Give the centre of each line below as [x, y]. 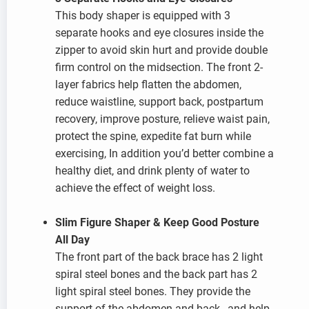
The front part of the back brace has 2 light [159, 257]
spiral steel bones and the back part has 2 [156, 274]
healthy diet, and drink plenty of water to [152, 171]
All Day [72, 240]
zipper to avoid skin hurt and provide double [161, 50]
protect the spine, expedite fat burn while [153, 136]
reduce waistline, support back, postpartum [159, 102]
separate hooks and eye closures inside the [159, 33]
